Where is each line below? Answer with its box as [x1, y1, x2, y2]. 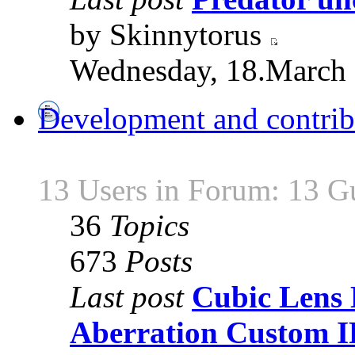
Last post [70, 280, 184, 315]
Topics [109, 208, 189, 243]
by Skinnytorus [70, 17, 269, 52]
